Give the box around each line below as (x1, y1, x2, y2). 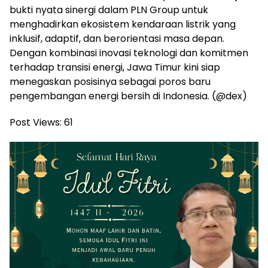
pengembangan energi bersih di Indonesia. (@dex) (10, 89, 247, 103)
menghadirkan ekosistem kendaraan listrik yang (10, 17, 236, 31)
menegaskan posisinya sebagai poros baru (10, 74, 211, 89)
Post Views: (10, 115, 62, 129)
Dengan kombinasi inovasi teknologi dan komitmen (10, 45, 248, 60)
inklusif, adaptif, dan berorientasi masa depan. (10, 31, 224, 45)
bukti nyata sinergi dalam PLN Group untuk (10, 2, 208, 17)
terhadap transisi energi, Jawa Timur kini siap (10, 60, 220, 74)
